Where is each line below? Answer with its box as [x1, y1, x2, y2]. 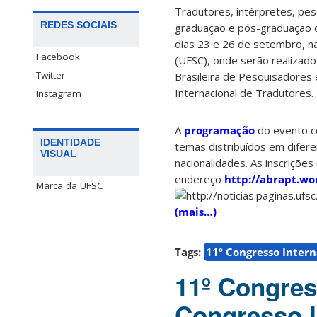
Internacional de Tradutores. [175, 86, 313, 100]
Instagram [36, 87, 81, 100]
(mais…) [175, 204, 217, 219]
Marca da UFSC [36, 179, 103, 192]
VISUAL [40, 148, 76, 160]
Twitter [36, 69, 65, 82]
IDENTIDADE [40, 137, 100, 149]
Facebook [36, 50, 80, 64]
